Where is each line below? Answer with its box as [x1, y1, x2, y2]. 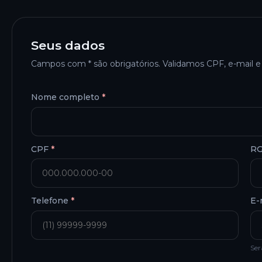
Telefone [31, 195, 71, 206]
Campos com [31, 58, 88, 70]
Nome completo [31, 92, 102, 103]
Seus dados [31, 37, 105, 53]
